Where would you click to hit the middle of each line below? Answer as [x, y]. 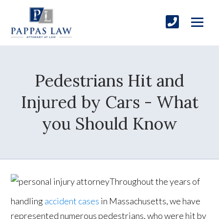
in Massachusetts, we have [150, 201]
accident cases [72, 201]
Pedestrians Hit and [109, 81]
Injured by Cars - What [109, 102]
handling [28, 201]
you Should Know [109, 124]
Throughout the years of [155, 182]
